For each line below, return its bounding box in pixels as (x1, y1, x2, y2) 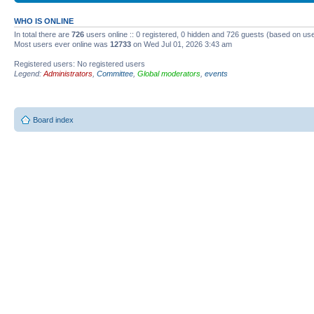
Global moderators (137, 69, 200, 78)
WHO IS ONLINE (14, 16, 74, 25)
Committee (97, 69, 133, 78)
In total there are (14, 29, 71, 39)
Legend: (14, 69, 43, 78)
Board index (33, 116, 74, 124)
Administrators (43, 69, 93, 78)
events (205, 69, 228, 78)
